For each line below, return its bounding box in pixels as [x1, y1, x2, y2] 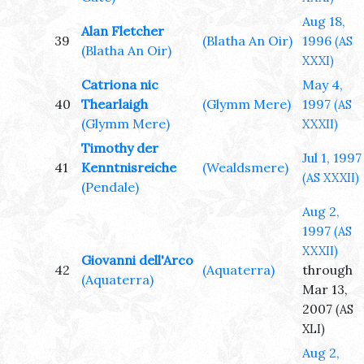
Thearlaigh [81, 96, 148, 113]
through [302, 262, 353, 279]
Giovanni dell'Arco [81, 252, 193, 269]
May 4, [302, 76, 343, 93]
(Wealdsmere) [202, 159, 288, 176]
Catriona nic [81, 76, 158, 93]
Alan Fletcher [81, 23, 164, 40]
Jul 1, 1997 [302, 149, 362, 167]
